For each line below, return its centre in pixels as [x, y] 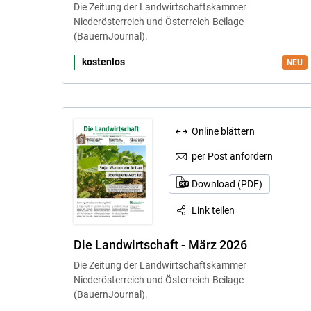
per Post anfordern [233, 157]
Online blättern [224, 131]
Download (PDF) [227, 184]
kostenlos [103, 62]
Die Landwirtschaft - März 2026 [160, 244]
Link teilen [213, 210]
